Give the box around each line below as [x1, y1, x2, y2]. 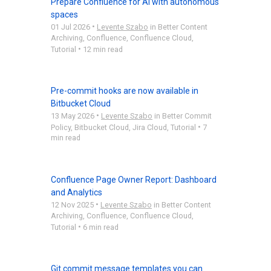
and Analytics [51, 187, 102, 197]
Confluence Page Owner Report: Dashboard [51, 174, 217, 184]
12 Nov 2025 [51, 200, 94, 209]
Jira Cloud [132, 122, 167, 132]
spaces [51, 9, 78, 19]
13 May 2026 [51, 111, 94, 120]
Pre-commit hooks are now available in [51, 85, 198, 96]
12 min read [83, 44, 123, 54]
